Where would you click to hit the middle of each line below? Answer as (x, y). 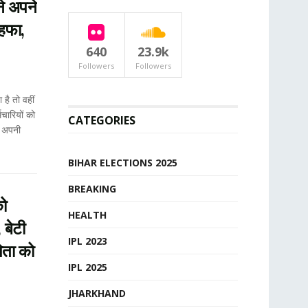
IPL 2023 (87, 241)
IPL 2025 (87, 267)
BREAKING (92, 189)
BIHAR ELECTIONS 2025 (122, 163)
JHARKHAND (97, 293)
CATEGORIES (101, 120)
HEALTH (87, 215)
